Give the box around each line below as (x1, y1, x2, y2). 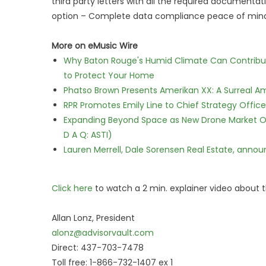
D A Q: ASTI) (64, 129, 112, 141)
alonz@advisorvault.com (52, 227, 154, 239)
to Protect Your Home (64, 69, 154, 81)
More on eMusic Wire (52, 40, 138, 52)
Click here (52, 182, 93, 194)
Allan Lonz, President (52, 212, 135, 224)
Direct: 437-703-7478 (52, 242, 144, 254)
